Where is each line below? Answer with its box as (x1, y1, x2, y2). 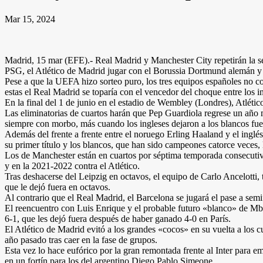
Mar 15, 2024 (5, 14, 55, 24)
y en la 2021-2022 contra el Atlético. (5, 160, 140, 171)
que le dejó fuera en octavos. (5, 181, 110, 192)
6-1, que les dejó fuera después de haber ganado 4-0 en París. (5, 213, 231, 224)
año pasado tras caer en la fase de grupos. (5, 234, 157, 245)
